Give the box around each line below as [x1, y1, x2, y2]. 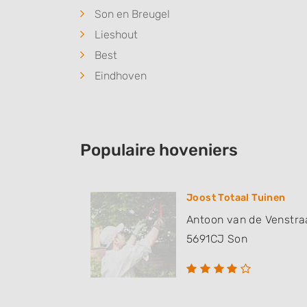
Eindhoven [95, 69, 147, 83]
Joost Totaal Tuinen [186, 192, 286, 204]
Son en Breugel [95, 8, 170, 21]
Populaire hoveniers [80, 140, 238, 160]
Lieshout [95, 28, 138, 42]
